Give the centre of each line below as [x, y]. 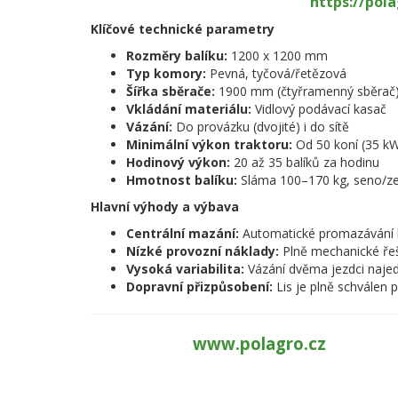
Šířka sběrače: [171, 91]
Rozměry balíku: [177, 56]
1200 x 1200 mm [278, 56]
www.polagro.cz [259, 343]
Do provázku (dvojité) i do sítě [261, 127]
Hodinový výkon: [178, 162]
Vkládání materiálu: [189, 109]
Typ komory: [166, 73]
